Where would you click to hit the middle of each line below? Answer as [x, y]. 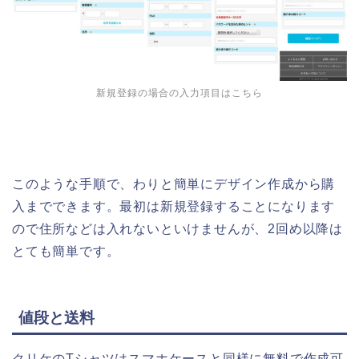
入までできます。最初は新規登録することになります [174, 207]
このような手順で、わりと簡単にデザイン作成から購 [174, 184]
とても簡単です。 [66, 252]
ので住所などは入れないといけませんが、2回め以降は [177, 229]
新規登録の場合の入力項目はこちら [179, 93]
